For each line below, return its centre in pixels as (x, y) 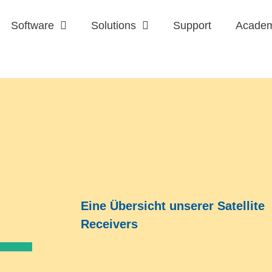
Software (32, 25)
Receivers (109, 224)
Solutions (113, 25)
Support (192, 25)
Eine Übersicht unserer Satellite (172, 206)
